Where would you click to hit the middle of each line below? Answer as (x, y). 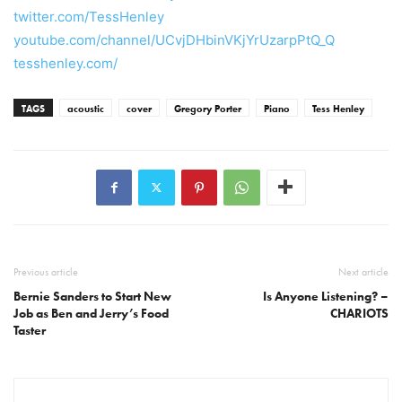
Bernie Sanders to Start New (92, 296)
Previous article (46, 271)
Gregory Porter (208, 108)
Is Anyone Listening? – (326, 296)
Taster (30, 330)
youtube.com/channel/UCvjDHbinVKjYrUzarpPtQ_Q (174, 39)
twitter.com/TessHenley (89, 16)
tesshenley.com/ (66, 63)
